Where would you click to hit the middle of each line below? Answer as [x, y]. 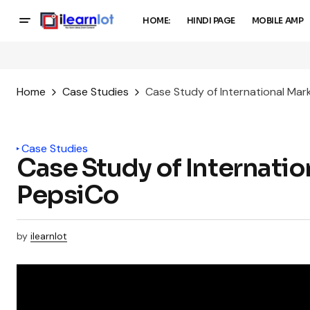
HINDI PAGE [211, 21]
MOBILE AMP [277, 21]
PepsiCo [68, 195]
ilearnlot [49, 236]
